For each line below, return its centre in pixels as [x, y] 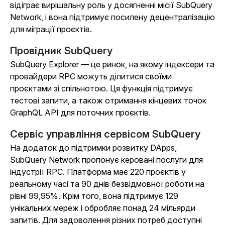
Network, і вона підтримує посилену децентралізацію [113, 17]
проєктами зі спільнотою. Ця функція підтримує [101, 89]
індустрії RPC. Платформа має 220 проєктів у [98, 172]
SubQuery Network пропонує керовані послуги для [106, 160]
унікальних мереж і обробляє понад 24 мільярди [103, 208]
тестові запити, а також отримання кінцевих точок [108, 101]
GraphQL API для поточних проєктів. [80, 113]
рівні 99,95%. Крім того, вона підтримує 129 [94, 196]
